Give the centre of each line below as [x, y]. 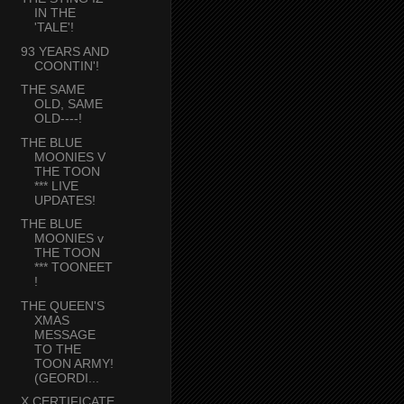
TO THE [57, 349]
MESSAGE [64, 334]
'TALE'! [54, 28]
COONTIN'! [66, 65]
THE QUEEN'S [62, 305]
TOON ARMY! [73, 363]
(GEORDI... [66, 377]
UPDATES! [64, 200]
